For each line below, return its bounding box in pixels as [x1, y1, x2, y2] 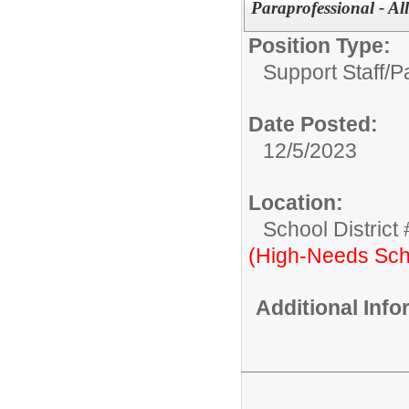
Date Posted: [248, 111, 378, 136]
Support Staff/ [263, 59, 390, 84]
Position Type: [248, 33, 391, 58]
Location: [248, 190, 343, 215]
